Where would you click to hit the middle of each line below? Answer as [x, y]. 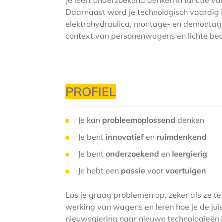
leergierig [190, 154]
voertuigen [186, 170]
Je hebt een [99, 170]
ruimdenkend [182, 137]
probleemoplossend [140, 120]
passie [134, 170]
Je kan [90, 120]
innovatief [126, 137]
